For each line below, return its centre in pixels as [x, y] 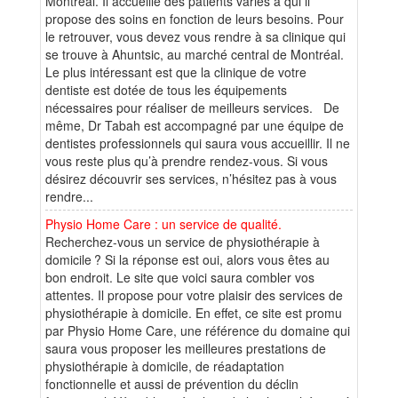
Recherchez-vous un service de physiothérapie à [183, 241]
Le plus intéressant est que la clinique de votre [176, 72]
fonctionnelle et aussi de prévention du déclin [172, 383]
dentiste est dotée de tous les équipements [166, 89]
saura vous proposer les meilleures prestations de [186, 348]
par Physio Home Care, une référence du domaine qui [198, 330]
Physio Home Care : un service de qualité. [163, 223]
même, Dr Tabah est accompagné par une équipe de [195, 125]
